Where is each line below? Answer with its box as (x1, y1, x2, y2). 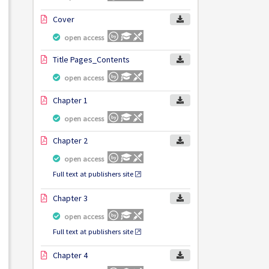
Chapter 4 (53, 250, 88, 261)
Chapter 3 (53, 192, 88, 204)
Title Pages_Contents (53, 54, 130, 65)
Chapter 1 (53, 94, 88, 106)
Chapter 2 (53, 135, 88, 147)
